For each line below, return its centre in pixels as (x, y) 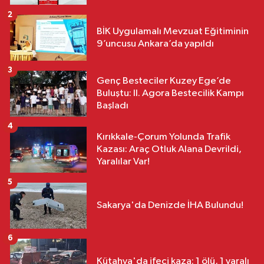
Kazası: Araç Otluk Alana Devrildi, (169, 150)
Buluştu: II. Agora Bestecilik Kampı (170, 94)
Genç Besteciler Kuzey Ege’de (164, 81)
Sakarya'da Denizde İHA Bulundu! (170, 206)
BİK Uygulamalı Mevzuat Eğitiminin (173, 31)
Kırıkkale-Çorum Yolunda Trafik (164, 137)
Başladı (113, 106)
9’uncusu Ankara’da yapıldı (155, 44)
